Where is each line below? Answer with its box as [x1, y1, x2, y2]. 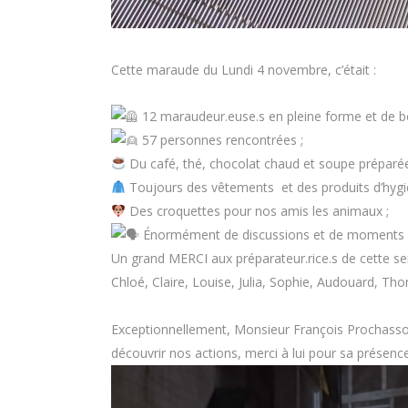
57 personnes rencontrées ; [138, 131, 303, 148]
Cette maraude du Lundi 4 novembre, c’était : [111, 61, 376, 78]
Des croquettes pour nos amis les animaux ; [125, 202, 389, 219]
